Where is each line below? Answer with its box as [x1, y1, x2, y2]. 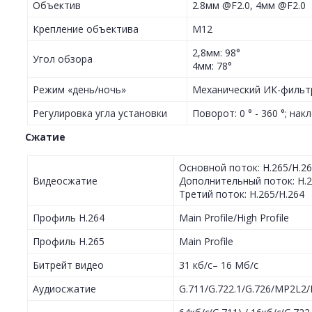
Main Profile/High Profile [179, 211, 289, 225]
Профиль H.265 [33, 235, 104, 249]
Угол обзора [33, 52, 93, 66]
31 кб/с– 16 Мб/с [179, 258, 258, 272]
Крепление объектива [33, 22, 139, 36]
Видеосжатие [33, 174, 97, 188]
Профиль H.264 [33, 211, 104, 225]
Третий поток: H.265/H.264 [179, 187, 304, 201]
